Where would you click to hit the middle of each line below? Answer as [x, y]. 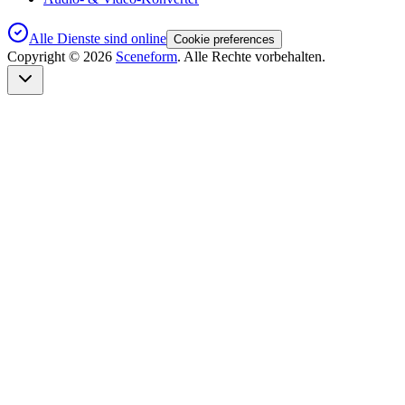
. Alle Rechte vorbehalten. [251, 57]
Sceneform [146, 57]
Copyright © [45, 57]
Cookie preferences [224, 40]
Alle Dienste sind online [98, 39]
